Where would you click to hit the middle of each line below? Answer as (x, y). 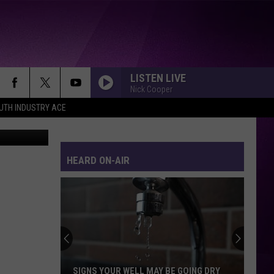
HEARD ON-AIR (98, 160)
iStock (27, 110)
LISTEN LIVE (158, 78)
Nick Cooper (151, 89)
